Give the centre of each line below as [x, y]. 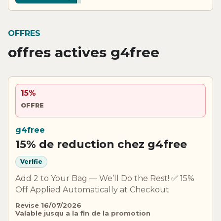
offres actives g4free [84, 52]
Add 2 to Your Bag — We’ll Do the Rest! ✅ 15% [105, 178]
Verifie [31, 162]
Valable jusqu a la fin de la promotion [83, 213]
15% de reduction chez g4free [101, 144]
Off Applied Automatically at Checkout [92, 189]
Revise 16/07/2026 [48, 205]
